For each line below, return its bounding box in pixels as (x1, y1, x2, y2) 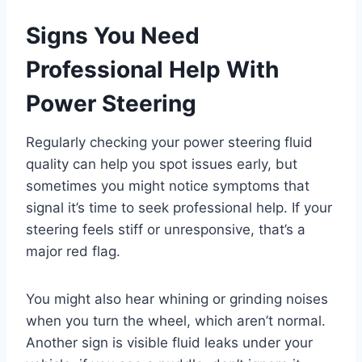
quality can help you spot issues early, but (26, 156, 297, 173)
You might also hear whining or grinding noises (26, 291, 328, 308)
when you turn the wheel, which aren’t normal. (26, 313, 326, 330)
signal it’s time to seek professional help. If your (26, 200, 332, 217)
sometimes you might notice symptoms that (26, 178, 309, 195)
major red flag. (26, 243, 120, 260)
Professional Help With (26, 56, 279, 84)
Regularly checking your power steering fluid (26, 134, 313, 151)
